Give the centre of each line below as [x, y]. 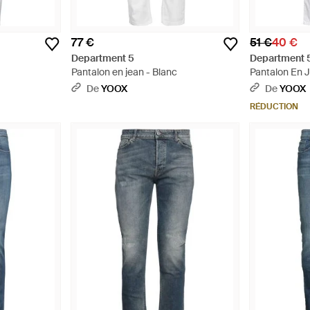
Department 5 [102, 58]
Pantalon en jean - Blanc [124, 72]
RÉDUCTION [274, 107]
